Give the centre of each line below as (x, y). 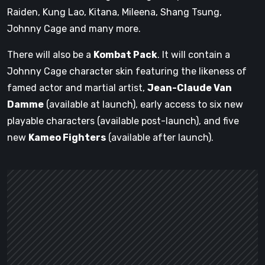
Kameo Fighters (67, 137)
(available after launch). (160, 137)
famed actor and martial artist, (77, 88)
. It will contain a (194, 54)
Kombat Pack (125, 54)
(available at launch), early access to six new (143, 104)
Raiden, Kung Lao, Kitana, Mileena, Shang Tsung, (114, 12)
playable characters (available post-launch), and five (123, 121)
